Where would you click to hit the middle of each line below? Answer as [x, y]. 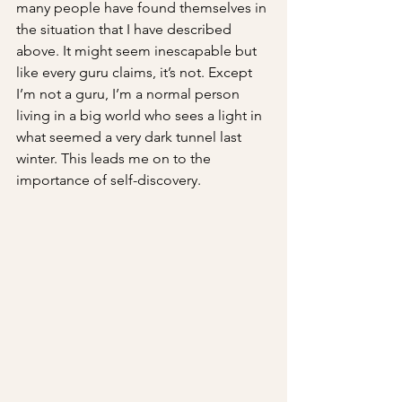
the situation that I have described [126, 29]
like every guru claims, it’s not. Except [136, 72]
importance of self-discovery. [109, 180]
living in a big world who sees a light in [141, 115]
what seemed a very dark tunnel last [131, 137]
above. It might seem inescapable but [138, 51]
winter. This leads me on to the [115, 158]
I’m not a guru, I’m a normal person [130, 94]
